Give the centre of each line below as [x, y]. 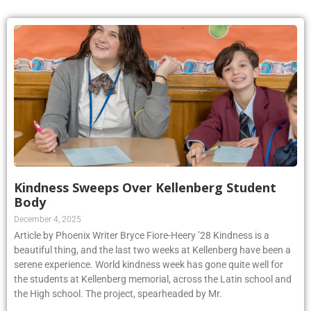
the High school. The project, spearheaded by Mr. [118, 293]
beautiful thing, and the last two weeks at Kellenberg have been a [152, 250]
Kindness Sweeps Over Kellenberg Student [145, 187]
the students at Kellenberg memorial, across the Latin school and [153, 279]
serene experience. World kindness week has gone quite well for [149, 264]
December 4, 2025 [48, 219]
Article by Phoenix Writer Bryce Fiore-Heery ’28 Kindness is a [142, 235]
